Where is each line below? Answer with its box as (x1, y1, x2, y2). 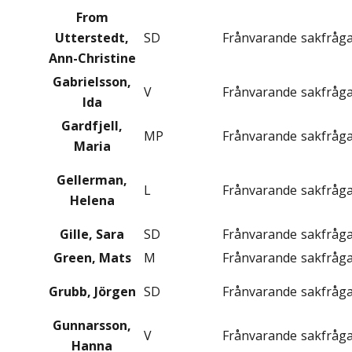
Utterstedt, (55, 29, 129, 47)
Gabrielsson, (53, 73, 131, 91)
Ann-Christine (48, 49, 136, 68)
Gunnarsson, (53, 317, 131, 335)
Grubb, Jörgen (48, 283, 136, 301)
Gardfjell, (61, 117, 123, 135)
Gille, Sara (60, 225, 124, 244)
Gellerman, (57, 171, 127, 189)
